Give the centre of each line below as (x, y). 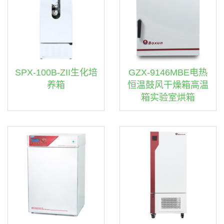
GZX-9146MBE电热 (168, 72)
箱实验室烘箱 (168, 97)
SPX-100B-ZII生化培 (56, 72)
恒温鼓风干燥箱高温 (168, 85)
